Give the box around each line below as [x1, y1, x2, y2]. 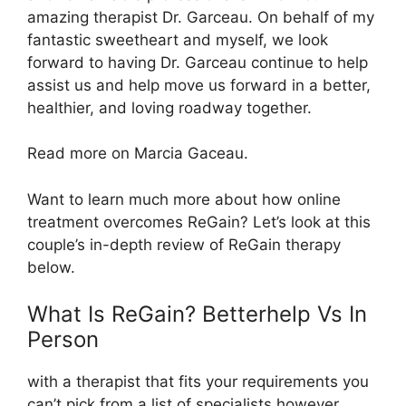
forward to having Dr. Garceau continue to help [27, 53, 368, 72]
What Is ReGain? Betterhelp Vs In [27, 301, 367, 327]
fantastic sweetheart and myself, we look [27, 30, 328, 49]
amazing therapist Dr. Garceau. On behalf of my [27, 7, 374, 26]
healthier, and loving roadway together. [27, 98, 312, 117]
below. [27, 257, 75, 276]
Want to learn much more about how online [27, 189, 341, 208]
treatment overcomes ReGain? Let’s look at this [27, 212, 371, 231]
